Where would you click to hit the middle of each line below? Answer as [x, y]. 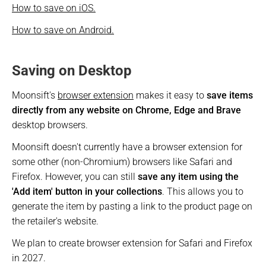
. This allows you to [203, 191]
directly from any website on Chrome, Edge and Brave [126, 110]
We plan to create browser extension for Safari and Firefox [132, 243]
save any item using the [188, 177]
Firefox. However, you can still [75, 177]
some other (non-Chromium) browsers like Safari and [122, 162]
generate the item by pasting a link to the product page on [132, 206]
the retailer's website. [55, 221]
